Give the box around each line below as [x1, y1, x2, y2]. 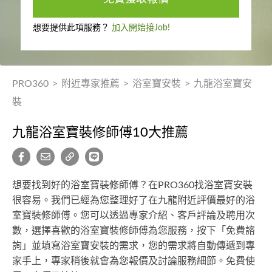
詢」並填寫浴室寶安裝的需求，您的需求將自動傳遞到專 [12, 241, 255, 251]
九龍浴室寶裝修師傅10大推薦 [12, 126, 188, 139]
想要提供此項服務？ [32, 24, 112, 32]
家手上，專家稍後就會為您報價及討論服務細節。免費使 [12, 256, 255, 266]
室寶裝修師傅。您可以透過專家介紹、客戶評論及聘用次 [12, 211, 255, 220]
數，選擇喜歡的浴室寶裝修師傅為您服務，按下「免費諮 [12, 226, 255, 236]
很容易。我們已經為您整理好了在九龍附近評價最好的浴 [12, 195, 255, 205]
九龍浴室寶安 [194, 79, 252, 89]
